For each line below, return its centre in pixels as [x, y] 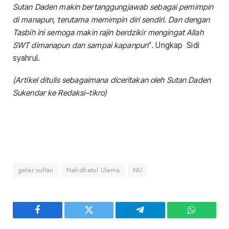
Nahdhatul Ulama [93, 170]
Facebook [54, 217]
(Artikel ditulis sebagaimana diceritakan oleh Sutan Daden [112, 80]
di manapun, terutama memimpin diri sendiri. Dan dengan [111, 19]
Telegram [157, 217]
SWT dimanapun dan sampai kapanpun [81, 45]
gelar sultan [36, 170]
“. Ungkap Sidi [174, 45]
